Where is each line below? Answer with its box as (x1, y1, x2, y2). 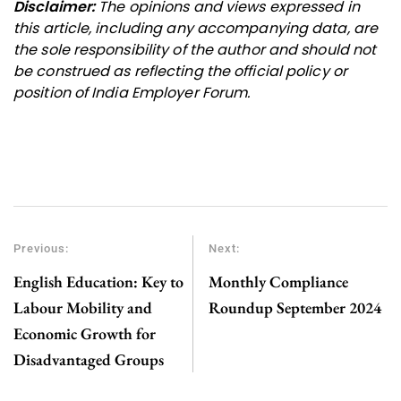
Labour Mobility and (13, 296, 152, 318)
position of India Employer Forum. (13, 81, 251, 103)
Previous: (13, 241, 69, 255)
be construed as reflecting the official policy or (13, 60, 347, 81)
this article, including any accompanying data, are (13, 17, 379, 38)
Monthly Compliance (208, 270, 348, 292)
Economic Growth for (13, 322, 156, 344)
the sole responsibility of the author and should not (13, 38, 377, 60)
